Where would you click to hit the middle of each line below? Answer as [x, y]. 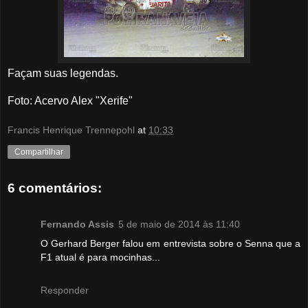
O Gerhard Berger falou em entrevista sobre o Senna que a [170, 243]
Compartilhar [39, 152]
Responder [65, 290]
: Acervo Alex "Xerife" [81, 100]
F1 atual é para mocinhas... [100, 257]
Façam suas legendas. [63, 73]
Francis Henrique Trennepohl [71, 130]
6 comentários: [55, 188]
